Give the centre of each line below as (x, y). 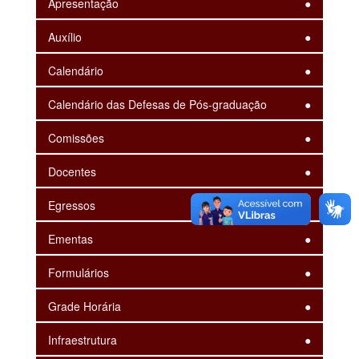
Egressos (72, 205)
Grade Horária (85, 306)
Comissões (76, 137)
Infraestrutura (83, 339)
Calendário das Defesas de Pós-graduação (157, 104)
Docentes (72, 171)
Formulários (79, 272)
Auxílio (65, 36)
